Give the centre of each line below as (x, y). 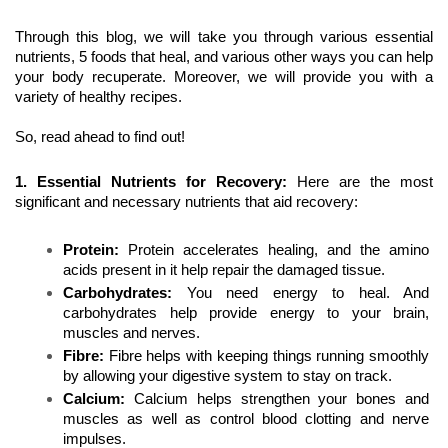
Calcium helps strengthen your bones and (281, 399)
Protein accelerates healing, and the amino (274, 250)
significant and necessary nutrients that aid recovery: (186, 202)
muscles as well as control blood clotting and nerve (246, 419)
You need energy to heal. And (300, 293)
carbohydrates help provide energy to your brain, (246, 313)
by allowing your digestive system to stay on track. (227, 376)
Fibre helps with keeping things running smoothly (266, 356)
